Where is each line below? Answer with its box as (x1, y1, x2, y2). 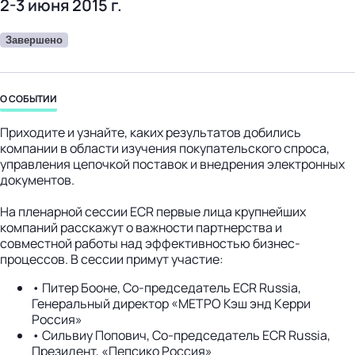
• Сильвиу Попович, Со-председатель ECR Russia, (32, 326, 330, 344)
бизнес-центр (19, 6, 109, 24)
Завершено (6, 33, 63, 46)
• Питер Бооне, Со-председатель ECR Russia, (32, 278, 301, 296)
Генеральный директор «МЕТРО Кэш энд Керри (32, 294, 311, 312)
